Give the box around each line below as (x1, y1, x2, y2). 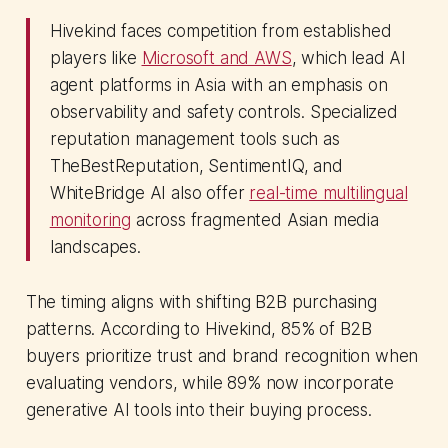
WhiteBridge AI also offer (49, 182, 250, 203)
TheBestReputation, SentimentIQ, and (49, 155, 343, 176)
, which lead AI (291, 47, 407, 68)
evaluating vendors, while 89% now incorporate (25, 372, 395, 393)
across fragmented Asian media (131, 209, 379, 230)
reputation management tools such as (49, 128, 340, 149)
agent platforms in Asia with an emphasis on (49, 74, 388, 95)
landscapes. (49, 236, 141, 257)
